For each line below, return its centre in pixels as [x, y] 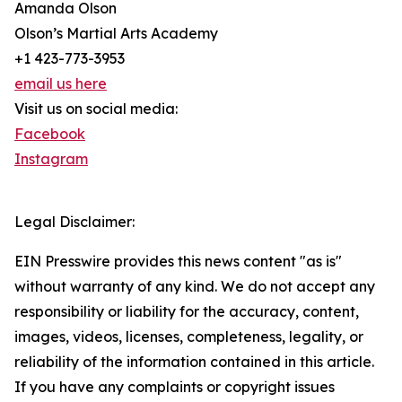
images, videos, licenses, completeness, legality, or [189, 337]
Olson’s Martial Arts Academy [116, 34]
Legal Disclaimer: [74, 222]
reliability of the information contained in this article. [194, 362]
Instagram [51, 159]
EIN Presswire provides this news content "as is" [178, 262]
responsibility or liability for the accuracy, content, [187, 312]
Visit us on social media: [96, 109]
